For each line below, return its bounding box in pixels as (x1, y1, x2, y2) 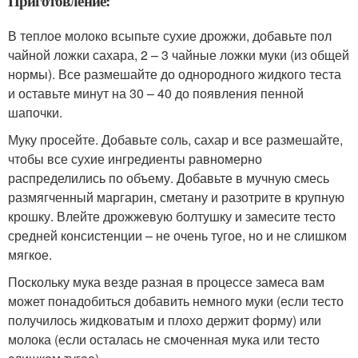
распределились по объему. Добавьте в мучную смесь (8, 169, 329, 188)
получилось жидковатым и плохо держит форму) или (8, 311, 321, 330)
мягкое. (8, 245, 52, 265)
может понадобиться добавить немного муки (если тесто (8, 292, 344, 311)
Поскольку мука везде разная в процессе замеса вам (8, 272, 324, 292)
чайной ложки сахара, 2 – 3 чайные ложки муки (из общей (8, 46, 349, 65)
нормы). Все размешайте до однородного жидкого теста (8, 65, 341, 84)
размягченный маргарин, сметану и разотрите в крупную (8, 188, 344, 207)
